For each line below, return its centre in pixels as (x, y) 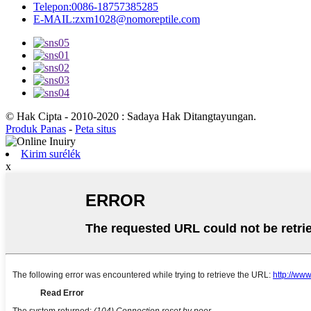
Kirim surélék (51, 153)
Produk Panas (36, 128)
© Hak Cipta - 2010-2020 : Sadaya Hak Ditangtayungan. (131, 116)
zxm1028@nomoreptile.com (137, 19)
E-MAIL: (54, 19)
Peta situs (95, 128)
